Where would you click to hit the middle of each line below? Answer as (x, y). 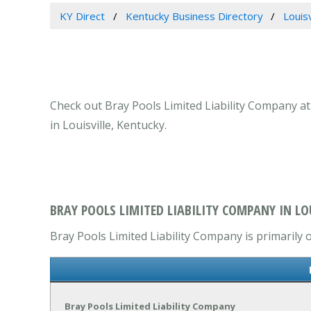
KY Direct (82, 16)
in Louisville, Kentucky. (108, 125)
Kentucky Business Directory (194, 16)
